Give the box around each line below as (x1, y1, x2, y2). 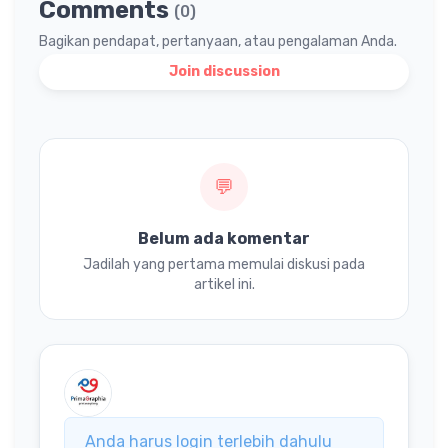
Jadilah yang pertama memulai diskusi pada (83, 256, 365, 274)
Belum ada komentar (138, 229, 310, 249)
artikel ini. (193, 276, 255, 294)
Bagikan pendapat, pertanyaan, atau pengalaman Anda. (39, 33, 397, 51)
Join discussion (168, 63, 280, 81)
